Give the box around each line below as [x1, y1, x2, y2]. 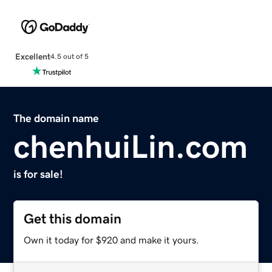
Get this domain [24, 211, 122, 226]
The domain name [13, 112, 100, 124]
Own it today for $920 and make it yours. [24, 234, 200, 245]
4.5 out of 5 [50, 53, 89, 61]
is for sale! [13, 168, 64, 180]
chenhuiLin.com [13, 129, 248, 163]
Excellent [15, 52, 50, 61]
